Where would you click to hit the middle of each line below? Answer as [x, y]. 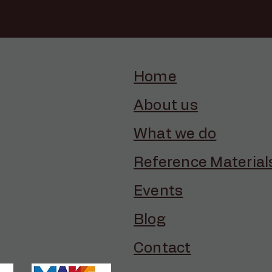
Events [158, 191]
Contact [162, 248]
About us [166, 106]
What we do [175, 134]
